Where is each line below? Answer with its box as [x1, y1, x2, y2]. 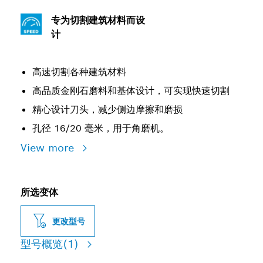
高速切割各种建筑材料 [32, 66, 126, 78]
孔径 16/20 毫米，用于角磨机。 [32, 122, 169, 134]
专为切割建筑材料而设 [51, 14, 145, 26]
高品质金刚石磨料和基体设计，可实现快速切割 [32, 85, 230, 97]
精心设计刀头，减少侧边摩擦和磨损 [32, 103, 183, 116]
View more [21, 141, 77, 154]
